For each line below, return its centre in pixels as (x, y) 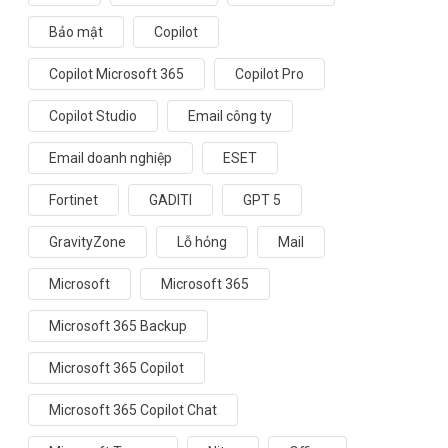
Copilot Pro (269, 73)
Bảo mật (76, 31)
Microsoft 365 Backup (118, 325)
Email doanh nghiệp (110, 157)
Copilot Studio (93, 115)
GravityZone (87, 241)
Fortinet (73, 199)
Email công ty (230, 115)
